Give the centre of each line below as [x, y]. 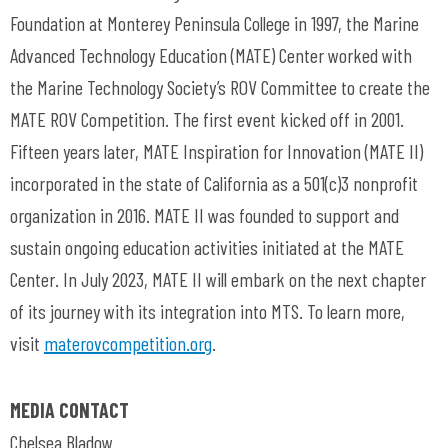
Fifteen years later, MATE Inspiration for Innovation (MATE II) [216, 151]
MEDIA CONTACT [69, 410]
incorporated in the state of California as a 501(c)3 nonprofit [214, 183]
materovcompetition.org [128, 343]
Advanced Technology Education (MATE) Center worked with [211, 55]
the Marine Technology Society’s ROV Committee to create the [220, 87]
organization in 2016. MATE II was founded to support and [204, 215]
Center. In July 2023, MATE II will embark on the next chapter [218, 279]
